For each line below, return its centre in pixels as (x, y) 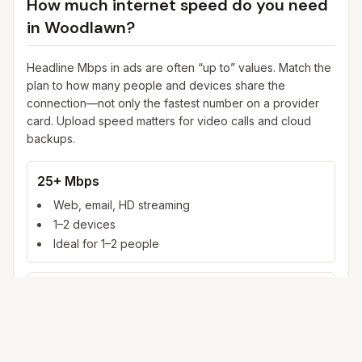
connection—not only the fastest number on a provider (173, 103)
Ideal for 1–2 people (106, 244)
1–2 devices (84, 224)
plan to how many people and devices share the (156, 85)
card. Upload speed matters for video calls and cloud (169, 121)
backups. (51, 139)
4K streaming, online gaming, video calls (160, 316)
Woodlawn (85, 27)
